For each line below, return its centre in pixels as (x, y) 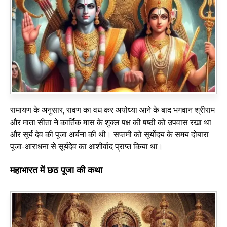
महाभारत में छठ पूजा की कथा (56, 170)
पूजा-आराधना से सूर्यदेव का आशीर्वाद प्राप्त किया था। (87, 146)
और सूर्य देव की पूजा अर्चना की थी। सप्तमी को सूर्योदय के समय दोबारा (109, 134)
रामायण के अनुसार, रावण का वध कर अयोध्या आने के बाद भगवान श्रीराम (112, 110)
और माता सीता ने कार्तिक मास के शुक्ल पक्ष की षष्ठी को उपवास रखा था (111, 122)
